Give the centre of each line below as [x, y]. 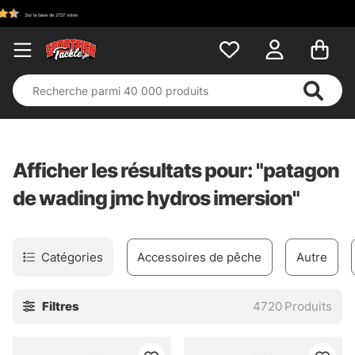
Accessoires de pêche [200, 257]
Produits [309, 307]
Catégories [72, 257]
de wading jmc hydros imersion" [156, 198]
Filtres [60, 307]
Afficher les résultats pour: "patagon [176, 170]
